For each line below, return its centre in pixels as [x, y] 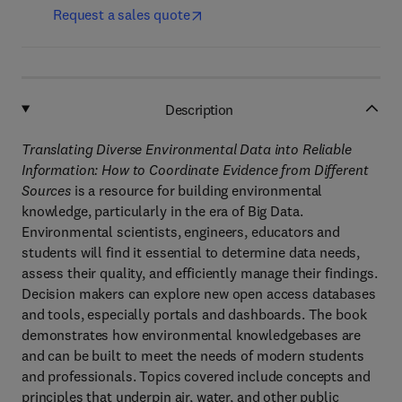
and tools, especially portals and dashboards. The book [194, 314]
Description [199, 109]
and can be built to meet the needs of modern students [193, 355]
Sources [47, 190]
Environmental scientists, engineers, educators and [181, 232]
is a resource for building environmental [197, 190]
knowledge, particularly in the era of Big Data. [162, 211]
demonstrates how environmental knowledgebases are [192, 335]
